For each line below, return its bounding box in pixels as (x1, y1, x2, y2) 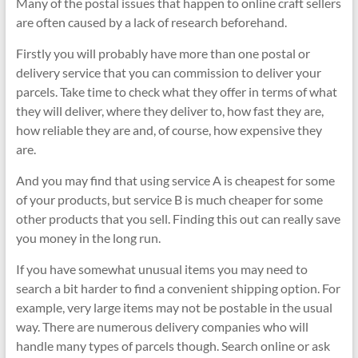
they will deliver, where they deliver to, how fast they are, (15, 102, 324, 118)
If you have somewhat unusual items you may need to (15, 261, 308, 276)
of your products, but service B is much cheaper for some (15, 191, 323, 207)
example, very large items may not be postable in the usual (15, 299, 332, 315)
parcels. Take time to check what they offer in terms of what (15, 83, 337, 99)
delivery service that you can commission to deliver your (15, 64, 321, 80)
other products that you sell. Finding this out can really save (15, 210, 340, 226)
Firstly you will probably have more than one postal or (15, 45, 310, 61)
